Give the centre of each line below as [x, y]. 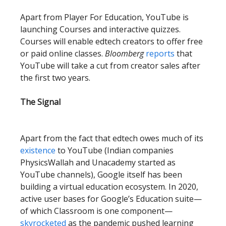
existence [38, 150]
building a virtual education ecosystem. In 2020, [109, 187]
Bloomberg [125, 53]
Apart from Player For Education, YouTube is [104, 17]
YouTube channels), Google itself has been [101, 175]
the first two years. [55, 78]
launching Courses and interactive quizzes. [100, 29]
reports [160, 53]
